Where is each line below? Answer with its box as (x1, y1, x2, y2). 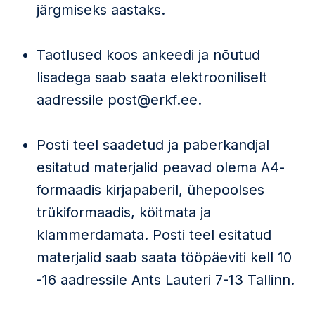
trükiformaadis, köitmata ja (37, 204, 211, 221)
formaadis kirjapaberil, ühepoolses (37, 181, 264, 198)
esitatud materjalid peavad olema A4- (37, 159, 285, 176)
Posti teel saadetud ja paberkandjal (37, 136, 269, 153)
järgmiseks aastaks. (37, 1, 165, 18)
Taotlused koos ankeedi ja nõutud (37, 46, 260, 63)
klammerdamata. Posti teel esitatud (37, 226, 271, 243)
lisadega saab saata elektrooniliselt (37, 69, 267, 86)
